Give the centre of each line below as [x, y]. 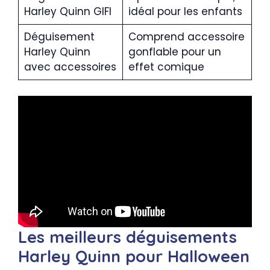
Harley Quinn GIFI [67, 11]
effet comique [166, 67]
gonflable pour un [174, 52]
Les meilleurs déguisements [127, 237]
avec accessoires [70, 67]
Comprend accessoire [186, 37]
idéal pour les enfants [185, 11]
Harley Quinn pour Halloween [134, 256]
